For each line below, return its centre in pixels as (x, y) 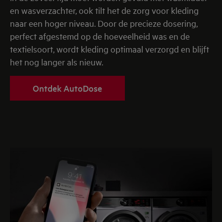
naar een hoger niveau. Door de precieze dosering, (104, 23)
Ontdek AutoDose (67, 88)
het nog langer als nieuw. (56, 62)
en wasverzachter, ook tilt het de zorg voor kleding (104, 10)
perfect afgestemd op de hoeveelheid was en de (100, 36)
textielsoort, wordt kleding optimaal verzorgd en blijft (110, 49)
